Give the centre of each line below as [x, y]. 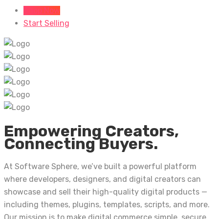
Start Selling [46, 23]
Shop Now [42, 11]
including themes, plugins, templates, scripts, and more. [107, 205]
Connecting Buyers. [81, 143]
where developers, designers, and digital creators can [102, 179]
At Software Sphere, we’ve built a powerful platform [100, 167]
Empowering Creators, [91, 131]
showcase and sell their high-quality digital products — [106, 192]
